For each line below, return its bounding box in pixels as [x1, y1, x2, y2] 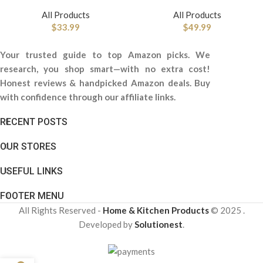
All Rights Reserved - [18, 205, 103, 215]
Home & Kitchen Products [102, 205, 209, 215]
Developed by [79, 219, 134, 230]
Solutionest [134, 219, 183, 230]
